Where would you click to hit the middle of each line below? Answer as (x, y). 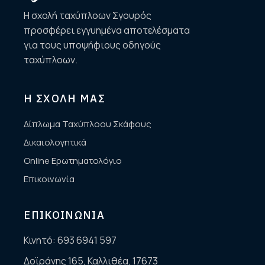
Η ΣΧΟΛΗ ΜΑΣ (65, 99)
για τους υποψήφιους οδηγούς (93, 45)
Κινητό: (41, 240)
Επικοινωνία (49, 179)
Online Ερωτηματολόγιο (73, 161)
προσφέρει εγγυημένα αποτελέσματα (107, 30)
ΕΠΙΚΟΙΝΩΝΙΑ (64, 215)
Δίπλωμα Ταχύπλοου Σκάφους (88, 124)
